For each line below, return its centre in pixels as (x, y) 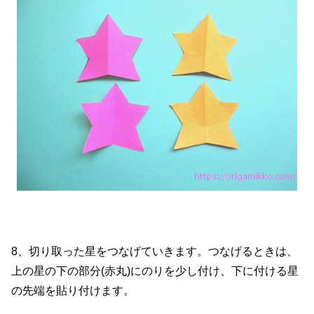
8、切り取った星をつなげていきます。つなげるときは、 (155, 251)
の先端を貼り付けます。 (73, 290)
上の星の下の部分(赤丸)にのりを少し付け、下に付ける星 (155, 271)
